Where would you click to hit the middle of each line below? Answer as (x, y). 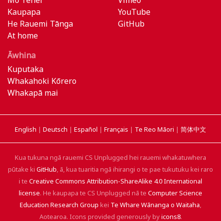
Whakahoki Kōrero (42, 81)
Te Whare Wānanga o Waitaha (155, 204)
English (26, 129)
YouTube (134, 12)
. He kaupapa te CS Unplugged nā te (94, 193)
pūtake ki (22, 169)
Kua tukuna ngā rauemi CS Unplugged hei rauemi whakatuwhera (110, 157)
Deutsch (56, 129)
